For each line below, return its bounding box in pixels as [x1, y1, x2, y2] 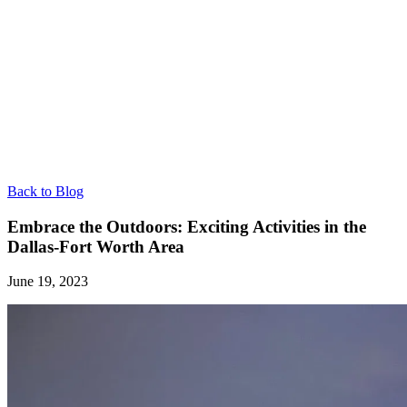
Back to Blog [7, 184, 84, 199]
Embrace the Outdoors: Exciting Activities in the [7, 216, 366, 236]
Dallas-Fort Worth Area [7, 236, 184, 256]
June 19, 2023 [7, 273, 88, 290]
